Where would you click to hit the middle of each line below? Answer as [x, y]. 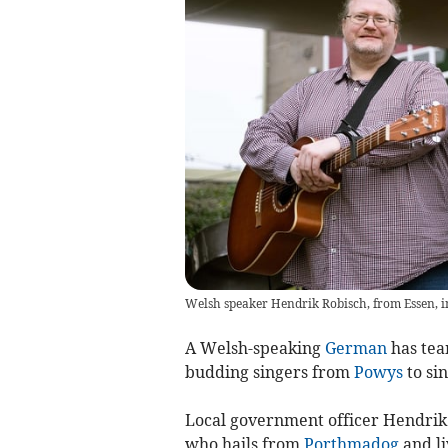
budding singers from [269, 372]
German [355, 348]
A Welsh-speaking [254, 348]
